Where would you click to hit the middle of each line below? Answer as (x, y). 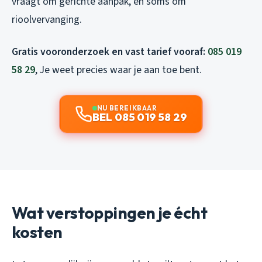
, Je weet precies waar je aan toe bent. (118, 70)
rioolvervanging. (47, 19)
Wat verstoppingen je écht (110, 212)
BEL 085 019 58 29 (140, 117)
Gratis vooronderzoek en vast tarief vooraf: (110, 51)
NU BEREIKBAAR (127, 108)
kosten (37, 232)
